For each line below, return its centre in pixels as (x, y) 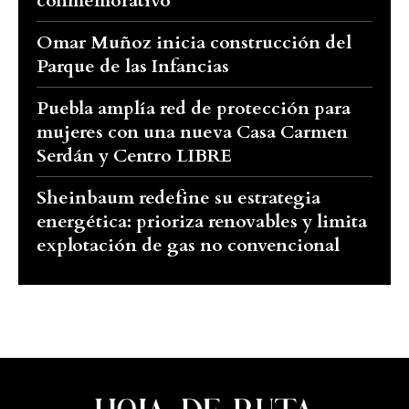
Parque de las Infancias (133, 67)
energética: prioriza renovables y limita (202, 222)
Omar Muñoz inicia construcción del (194, 43)
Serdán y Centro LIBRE (134, 156)
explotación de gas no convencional (188, 246)
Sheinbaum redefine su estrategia (178, 198)
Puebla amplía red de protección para (194, 109)
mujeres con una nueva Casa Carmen (192, 132)
